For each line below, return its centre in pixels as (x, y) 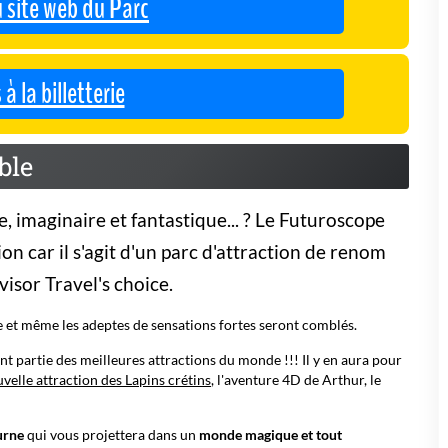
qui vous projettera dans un (111, 434)
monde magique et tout (270, 434)
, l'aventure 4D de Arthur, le (296, 379)
